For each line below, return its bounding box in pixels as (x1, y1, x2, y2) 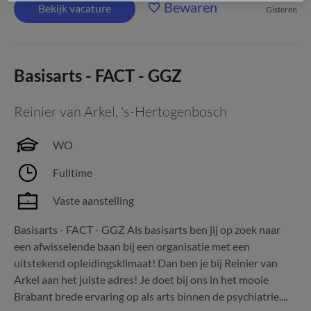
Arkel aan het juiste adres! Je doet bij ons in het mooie (14, 273, 269, 286)
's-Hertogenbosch (121, 103, 227, 120)
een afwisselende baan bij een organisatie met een (14, 239, 250, 253)
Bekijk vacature (38, 1, 111, 15)
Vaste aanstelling (53, 194, 134, 207)
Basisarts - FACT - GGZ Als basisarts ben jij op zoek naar (14, 223, 280, 236)
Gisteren (266, 4, 297, 15)
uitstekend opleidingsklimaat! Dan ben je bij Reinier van (14, 256, 278, 269)
